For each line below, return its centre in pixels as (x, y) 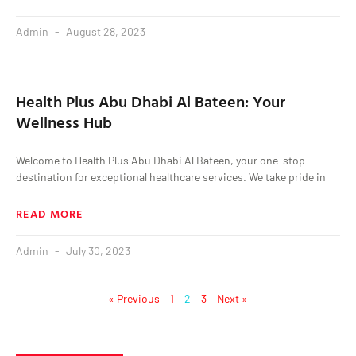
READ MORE (50, 213)
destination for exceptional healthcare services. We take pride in (171, 176)
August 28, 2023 (104, 31)
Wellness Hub (64, 121)
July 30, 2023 (97, 250)
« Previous (134, 298)
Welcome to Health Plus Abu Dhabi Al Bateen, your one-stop (161, 160)
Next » (232, 298)
